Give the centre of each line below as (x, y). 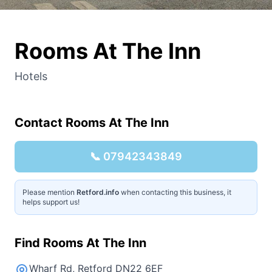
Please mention (49, 192)
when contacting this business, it (175, 192)
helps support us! (51, 202)
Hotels (31, 76)
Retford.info (98, 192)
